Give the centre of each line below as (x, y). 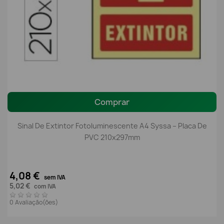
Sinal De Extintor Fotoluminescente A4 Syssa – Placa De (112, 126)
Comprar (112, 102)
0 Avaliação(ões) (34, 202)
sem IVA (55, 177)
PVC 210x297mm (112, 137)
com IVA (45, 186)
